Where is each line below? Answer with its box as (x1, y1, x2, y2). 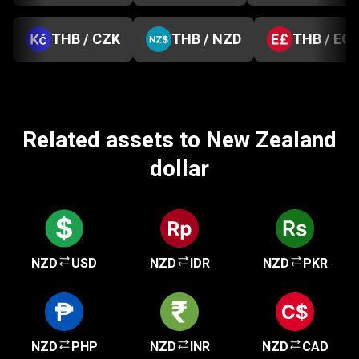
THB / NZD (171, 30, 241, 47)
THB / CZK (51, 30, 120, 47)
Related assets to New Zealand (22, 127, 337, 153)
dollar (150, 155, 209, 182)
